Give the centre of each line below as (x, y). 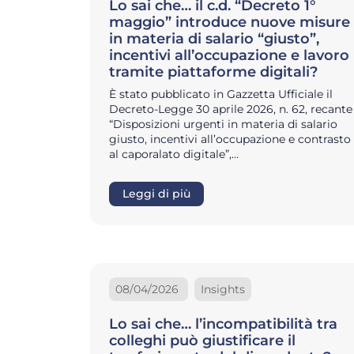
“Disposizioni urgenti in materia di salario (223, 124)
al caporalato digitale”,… (174, 154)
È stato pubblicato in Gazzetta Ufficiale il (221, 94)
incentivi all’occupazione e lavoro (229, 55)
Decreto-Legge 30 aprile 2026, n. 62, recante (231, 109)
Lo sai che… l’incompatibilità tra (223, 324)
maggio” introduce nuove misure (230, 22)
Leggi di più (156, 193)
